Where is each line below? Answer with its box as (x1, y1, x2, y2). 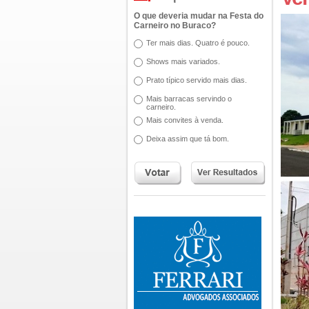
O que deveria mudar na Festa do (134, 11, 263, 21)
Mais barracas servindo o (146, 94, 232, 103)
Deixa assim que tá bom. (146, 134, 229, 143)
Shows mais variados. (146, 57, 220, 66)
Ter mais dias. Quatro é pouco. (146, 39, 250, 47)
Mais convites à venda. (146, 116, 223, 124)
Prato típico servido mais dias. (146, 76, 247, 84)
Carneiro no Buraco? (134, 21, 216, 30)
